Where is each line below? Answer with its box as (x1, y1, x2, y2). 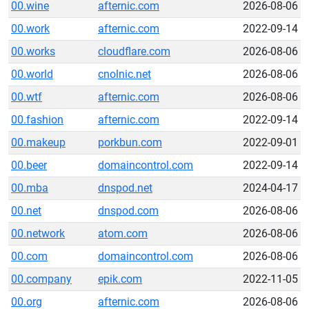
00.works (11, 45, 55, 58)
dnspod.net (98, 181, 152, 195)
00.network (11, 227, 65, 240)
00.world (11, 68, 53, 81)
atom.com (98, 227, 148, 240)
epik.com (98, 272, 142, 286)
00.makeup (11, 136, 66, 149)
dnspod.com (98, 204, 159, 217)
